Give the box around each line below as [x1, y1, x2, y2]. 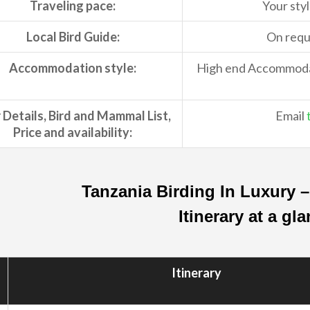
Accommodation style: [9, 60, 136, 76]
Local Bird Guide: [26, 29, 120, 45]
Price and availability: [13, 125, 132, 140]
